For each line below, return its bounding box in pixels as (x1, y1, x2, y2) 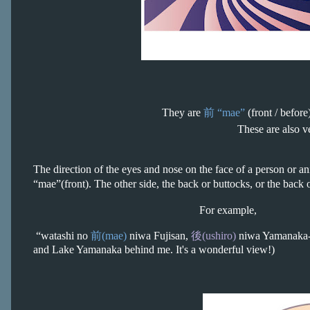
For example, (33, 204, 257, 216)
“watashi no (33, 230, 91, 241)
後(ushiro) (191, 230, 236, 241)
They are (162, 107, 203, 118)
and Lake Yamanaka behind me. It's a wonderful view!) (33, 244, 275, 255)
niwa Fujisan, (127, 230, 191, 241)
